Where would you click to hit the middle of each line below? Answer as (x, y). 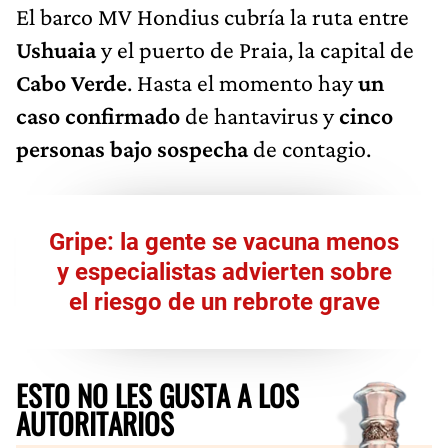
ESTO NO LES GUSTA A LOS (157, 394)
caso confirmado (98, 115)
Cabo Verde (71, 82)
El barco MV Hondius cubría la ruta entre (212, 16)
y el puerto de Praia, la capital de (257, 49)
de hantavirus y (259, 115)
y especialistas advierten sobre (224, 271)
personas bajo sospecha (132, 148)
